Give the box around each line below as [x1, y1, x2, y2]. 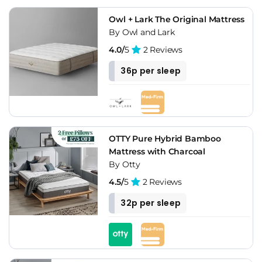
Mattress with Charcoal [109, 146, 205, 157]
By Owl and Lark [109, 26, 175, 37]
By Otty [109, 158, 140, 170]
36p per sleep [120, 64, 181, 77]
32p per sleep [120, 196, 181, 209]
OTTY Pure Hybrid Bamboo [109, 133, 221, 144]
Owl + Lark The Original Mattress [109, 13, 244, 25]
